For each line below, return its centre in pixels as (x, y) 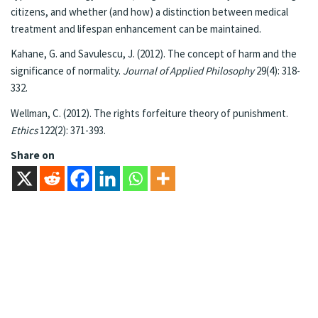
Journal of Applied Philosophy (188, 71)
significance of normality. (67, 71)
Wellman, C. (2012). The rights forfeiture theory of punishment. (149, 113)
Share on (33, 155)
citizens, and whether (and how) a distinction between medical (149, 12)
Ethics (24, 130)
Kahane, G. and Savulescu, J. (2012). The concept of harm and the (154, 54)
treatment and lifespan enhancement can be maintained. (136, 29)
